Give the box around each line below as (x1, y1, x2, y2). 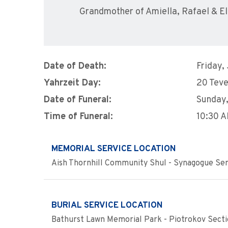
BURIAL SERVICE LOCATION (51, 199, 163, 211)
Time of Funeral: (44, 111, 113, 123)
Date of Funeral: (44, 94, 111, 106)
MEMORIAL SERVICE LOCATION (51, 143, 176, 155)
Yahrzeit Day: (44, 77, 101, 89)
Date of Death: (44, 61, 106, 72)
